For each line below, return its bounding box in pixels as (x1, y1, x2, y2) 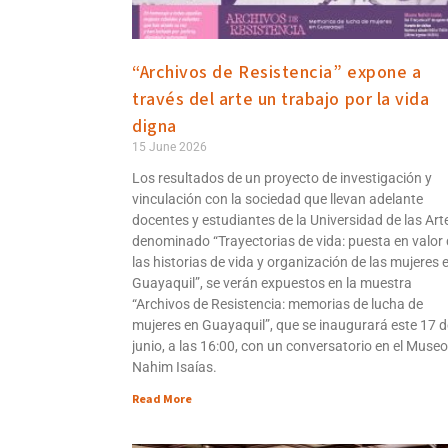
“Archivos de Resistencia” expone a (132, 59, 422, 85)
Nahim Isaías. (132, 358, 217, 375)
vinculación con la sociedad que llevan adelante (132, 190, 423, 207)
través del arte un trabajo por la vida (132, 86, 430, 112)
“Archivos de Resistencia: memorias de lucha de (132, 295, 423, 312)
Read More (132, 390, 192, 408)
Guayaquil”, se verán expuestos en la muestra (132, 274, 412, 291)
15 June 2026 (132, 139, 207, 154)
